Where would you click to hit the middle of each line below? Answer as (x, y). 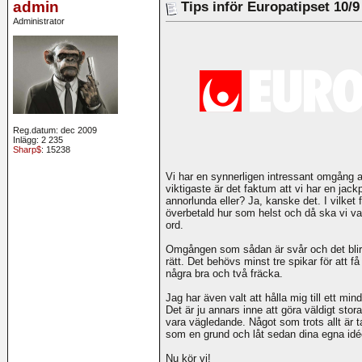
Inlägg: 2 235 (38, 139)
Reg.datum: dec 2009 (55, 130)
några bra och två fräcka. (224, 274)
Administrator (39, 21)
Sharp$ (27, 149)
